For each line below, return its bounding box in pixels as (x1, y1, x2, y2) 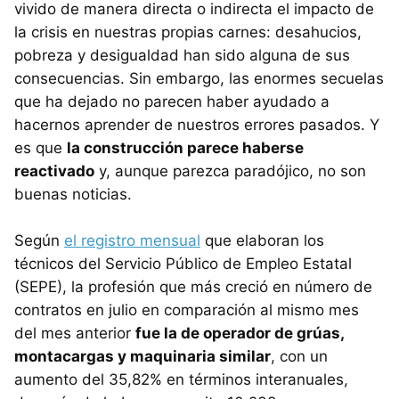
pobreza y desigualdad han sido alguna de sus (14, 45, 350, 64)
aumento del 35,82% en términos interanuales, (14, 370, 348, 388)
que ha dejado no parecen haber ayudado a (14, 92, 330, 110)
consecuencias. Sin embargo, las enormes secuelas (14, 69, 384, 87)
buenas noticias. (14, 184, 132, 203)
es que (14, 138, 67, 157)
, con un (271, 346, 328, 365)
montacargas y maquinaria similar (14, 346, 271, 365)
